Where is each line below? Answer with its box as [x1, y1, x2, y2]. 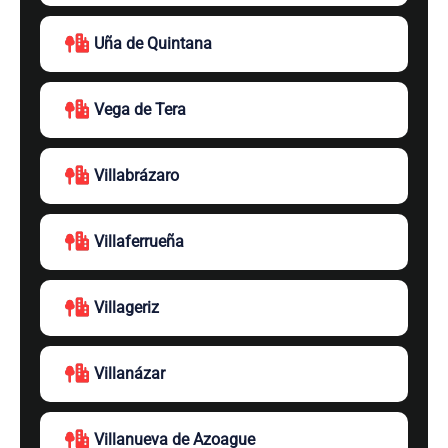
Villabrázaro [94, 166, 179, 185]
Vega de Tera [94, 100, 186, 119]
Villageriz [94, 298, 159, 317]
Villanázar [94, 364, 165, 383]
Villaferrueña [94, 232, 184, 251]
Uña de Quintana [94, 34, 212, 53]
